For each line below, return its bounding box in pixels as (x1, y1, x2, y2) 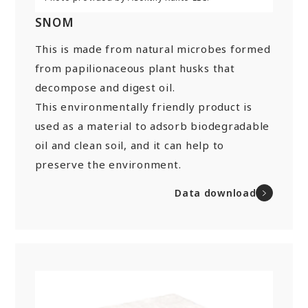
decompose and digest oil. (34, 80, 175, 94)
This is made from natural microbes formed (34, 41, 271, 56)
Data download (175, 186, 256, 199)
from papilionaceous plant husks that (34, 60, 235, 75)
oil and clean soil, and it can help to (34, 137, 225, 152)
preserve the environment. (34, 157, 181, 171)
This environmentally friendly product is (34, 99, 252, 113)
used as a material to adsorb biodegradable (34, 118, 270, 133)
